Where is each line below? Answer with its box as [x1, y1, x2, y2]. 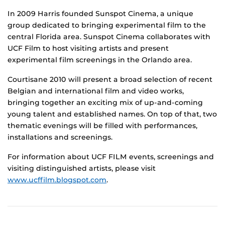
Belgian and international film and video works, [8, 86, 184, 96]
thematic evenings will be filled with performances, [8, 121, 197, 131]
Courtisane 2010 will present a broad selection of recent [8, 75, 212, 84]
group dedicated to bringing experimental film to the [8, 21, 206, 30]
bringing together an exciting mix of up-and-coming [8, 98, 203, 107]
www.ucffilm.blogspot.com [8, 175, 106, 185]
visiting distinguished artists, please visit [8, 164, 156, 173]
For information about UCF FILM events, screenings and [8, 152, 214, 162]
